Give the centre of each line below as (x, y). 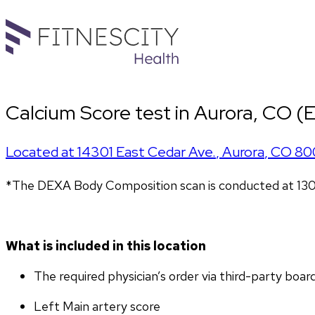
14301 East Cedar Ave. (147, 152)
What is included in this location (106, 246)
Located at (41, 152)
